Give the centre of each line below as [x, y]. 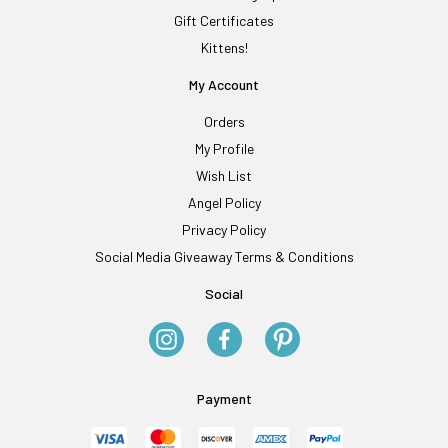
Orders [224, 122]
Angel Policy [224, 203]
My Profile [224, 149]
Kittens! [224, 48]
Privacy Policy [224, 230]
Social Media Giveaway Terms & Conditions [224, 257]
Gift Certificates [224, 21]
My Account [224, 85]
